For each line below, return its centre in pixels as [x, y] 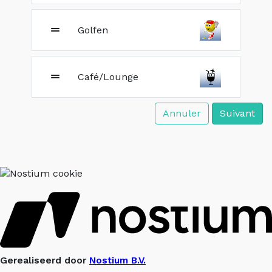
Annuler [182, 113]
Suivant [237, 113]
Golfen [93, 30]
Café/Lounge [108, 76]
